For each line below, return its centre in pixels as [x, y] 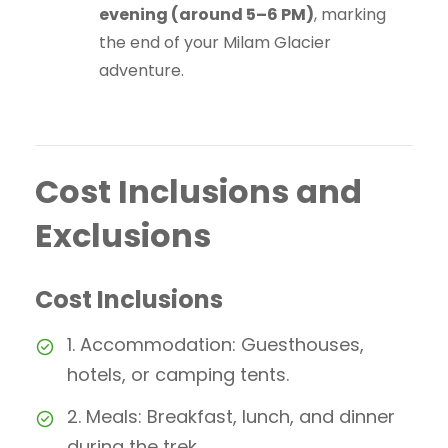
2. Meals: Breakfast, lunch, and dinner [231, 417]
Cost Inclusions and [198, 192]
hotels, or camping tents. [178, 375]
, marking [350, 15]
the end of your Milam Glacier [215, 43]
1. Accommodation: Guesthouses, [215, 345]
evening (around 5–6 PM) [206, 15]
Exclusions [123, 236]
